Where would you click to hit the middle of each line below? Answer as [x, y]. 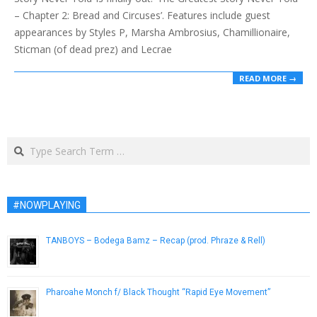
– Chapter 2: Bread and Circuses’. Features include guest [142, 15]
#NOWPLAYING [47, 206]
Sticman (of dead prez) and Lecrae [93, 49]
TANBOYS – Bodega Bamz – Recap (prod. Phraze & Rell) [156, 241]
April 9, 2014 [69, 308]
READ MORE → [268, 79]
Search [24, 144]
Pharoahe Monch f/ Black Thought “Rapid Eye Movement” [158, 293]
